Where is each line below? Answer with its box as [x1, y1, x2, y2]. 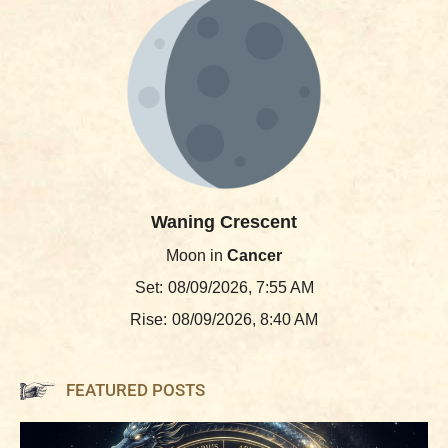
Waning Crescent [151, 212, 297, 232]
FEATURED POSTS [66, 380, 205, 400]
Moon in [166, 247, 227, 264]
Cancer [227, 247, 282, 264]
